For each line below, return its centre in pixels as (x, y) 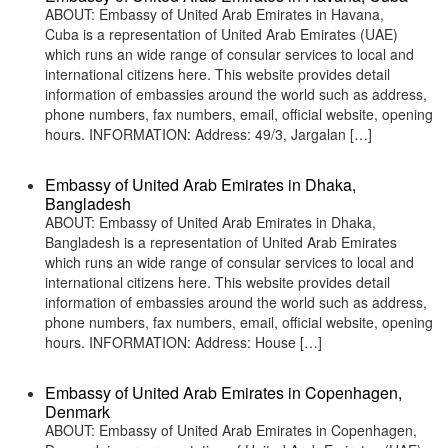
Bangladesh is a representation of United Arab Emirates (221, 242)
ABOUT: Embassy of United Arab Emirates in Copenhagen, (231, 430)
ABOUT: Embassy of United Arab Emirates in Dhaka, (210, 222)
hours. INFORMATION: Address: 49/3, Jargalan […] (208, 134)
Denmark (77, 411)
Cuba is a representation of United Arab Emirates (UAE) (221, 34)
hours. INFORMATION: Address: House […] (183, 342)
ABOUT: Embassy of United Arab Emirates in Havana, (214, 14)
